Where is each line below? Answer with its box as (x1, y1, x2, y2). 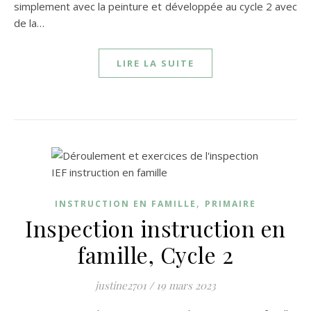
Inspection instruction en (25, 213, 286, 243)
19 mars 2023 (156, 278, 216, 292)
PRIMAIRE (205, 198, 256, 210)
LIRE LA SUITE (117, 57, 194, 69)
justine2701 (95, 278, 146, 292)
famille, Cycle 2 (78, 239, 233, 269)
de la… (14, 16, 44, 30)
